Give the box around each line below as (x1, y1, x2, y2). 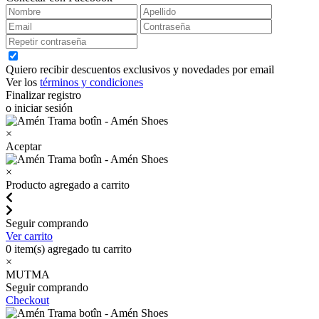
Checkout (6, 294, 49, 306)
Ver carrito (6, 230, 53, 242)
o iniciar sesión (6, 102, 73, 114)
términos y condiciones (40, 76, 143, 88)
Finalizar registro (6, 89, 81, 101)
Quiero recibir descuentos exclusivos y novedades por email (6, 63, 274, 75)
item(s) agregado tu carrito (11, 243, 132, 255)
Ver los (6, 76, 40, 88)
